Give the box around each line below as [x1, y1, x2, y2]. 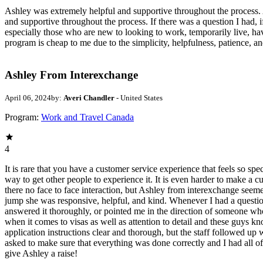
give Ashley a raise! [5, 248, 77, 259]
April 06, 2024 [5, 93, 51, 103]
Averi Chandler [63, 93, 114, 103]
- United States [114, 93, 163, 103]
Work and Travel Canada [41, 112, 134, 123]
